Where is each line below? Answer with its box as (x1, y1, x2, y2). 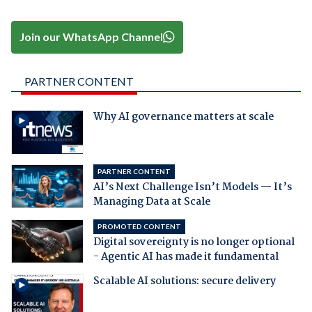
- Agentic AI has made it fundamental (93, 248, 279, 265)
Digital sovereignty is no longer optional (93, 233, 295, 251)
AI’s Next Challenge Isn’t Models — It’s (93, 178, 292, 196)
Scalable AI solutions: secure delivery (93, 272, 276, 290)
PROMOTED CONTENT (97, 221, 181, 231)
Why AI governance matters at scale (93, 108, 274, 125)
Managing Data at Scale (93, 193, 210, 210)
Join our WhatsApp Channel (19, 30, 164, 44)
